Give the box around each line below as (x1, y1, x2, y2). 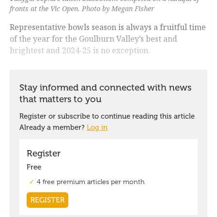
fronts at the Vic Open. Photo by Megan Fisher (10, 4, 155, 14)
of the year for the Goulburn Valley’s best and (10, 33, 177, 45)
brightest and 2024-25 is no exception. (10, 45, 150, 56)
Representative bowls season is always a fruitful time (10, 22, 206, 33)
